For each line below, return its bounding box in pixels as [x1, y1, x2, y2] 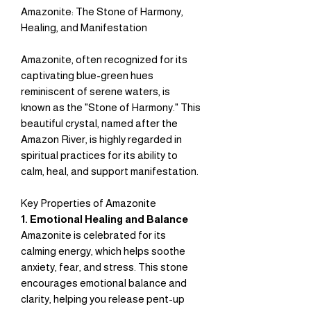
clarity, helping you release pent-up [21, 293, 185, 305]
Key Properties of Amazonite [21, 197, 156, 210]
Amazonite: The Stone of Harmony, [21, 6, 183, 18]
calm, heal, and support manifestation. [21, 165, 199, 178]
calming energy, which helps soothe [21, 245, 185, 258]
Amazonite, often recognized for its [21, 53, 187, 66]
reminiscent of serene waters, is [21, 85, 170, 98]
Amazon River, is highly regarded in [21, 133, 182, 146]
